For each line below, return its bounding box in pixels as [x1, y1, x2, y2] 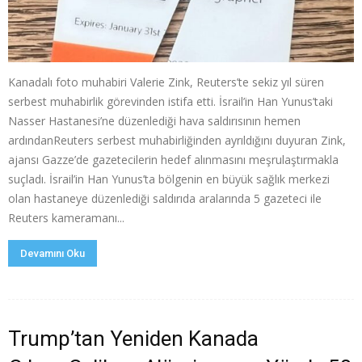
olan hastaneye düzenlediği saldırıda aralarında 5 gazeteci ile [8, 190, 322, 206]
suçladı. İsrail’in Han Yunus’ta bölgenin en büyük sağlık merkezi [8, 170, 330, 187]
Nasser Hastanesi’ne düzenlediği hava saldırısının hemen [8, 112, 301, 128]
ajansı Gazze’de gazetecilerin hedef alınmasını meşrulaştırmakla [8, 151, 339, 167]
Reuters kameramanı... [8, 209, 124, 225]
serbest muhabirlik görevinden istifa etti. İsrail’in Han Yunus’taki [8, 93, 333, 109]
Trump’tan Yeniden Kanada [8, 326, 259, 351]
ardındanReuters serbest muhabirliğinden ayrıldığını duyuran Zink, [8, 132, 346, 148]
